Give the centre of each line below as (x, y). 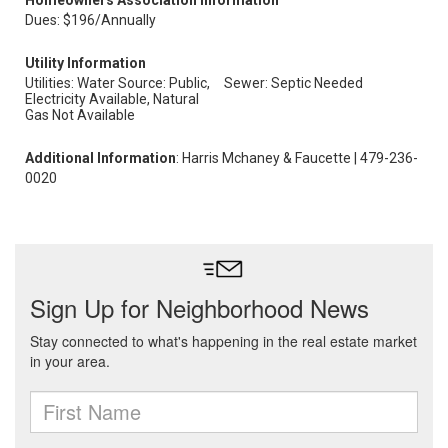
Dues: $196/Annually (90, 20)
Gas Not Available (80, 115)
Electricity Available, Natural (112, 99)
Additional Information (100, 158)
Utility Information (85, 63)
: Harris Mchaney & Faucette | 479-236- (297, 158)
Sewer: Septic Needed (293, 83)
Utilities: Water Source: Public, (117, 83)
